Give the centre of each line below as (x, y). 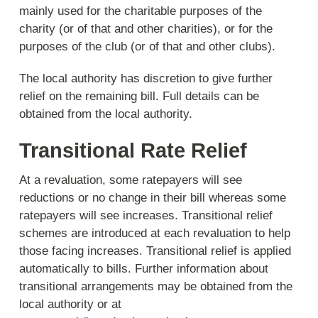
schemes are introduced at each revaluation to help (155, 233)
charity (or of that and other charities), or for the (146, 28)
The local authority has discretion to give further (146, 79)
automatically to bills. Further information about (144, 268)
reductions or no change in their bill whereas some (153, 197)
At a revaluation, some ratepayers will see (131, 180)
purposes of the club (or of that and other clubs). (148, 46)
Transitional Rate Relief (133, 150)
